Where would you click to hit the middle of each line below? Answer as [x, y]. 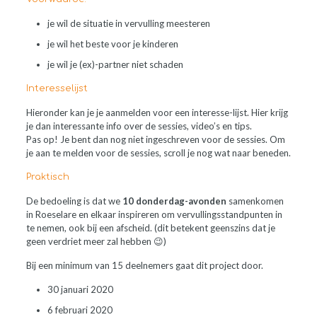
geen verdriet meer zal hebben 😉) [96, 241]
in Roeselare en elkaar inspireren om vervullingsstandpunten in [154, 214]
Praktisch [47, 177]
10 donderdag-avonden [174, 201]
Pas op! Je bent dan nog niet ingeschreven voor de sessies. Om [155, 139]
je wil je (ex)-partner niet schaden [115, 64]
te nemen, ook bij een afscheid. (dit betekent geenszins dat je [150, 228]
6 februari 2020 [80, 310]
